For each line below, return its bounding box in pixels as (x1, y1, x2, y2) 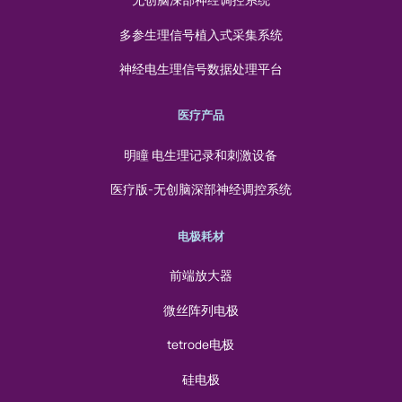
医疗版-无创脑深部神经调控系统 (109, 181, 292, 198)
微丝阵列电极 (162, 301, 239, 319)
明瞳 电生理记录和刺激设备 (124, 146, 278, 163)
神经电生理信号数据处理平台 (118, 61, 283, 78)
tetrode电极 (167, 336, 235, 354)
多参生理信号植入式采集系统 (118, 26, 283, 43)
